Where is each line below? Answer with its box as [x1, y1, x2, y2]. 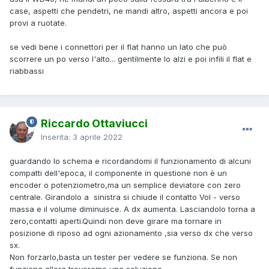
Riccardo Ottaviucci [41, 116, 148, 130]
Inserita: [41, 131, 73, 142]
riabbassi [10, 65, 44, 76]
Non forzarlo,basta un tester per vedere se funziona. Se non [10, 252, 237, 262]
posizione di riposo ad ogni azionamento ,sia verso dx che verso [10, 228, 253, 238]
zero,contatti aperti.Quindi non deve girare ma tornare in [10, 216, 222, 226]
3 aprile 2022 [73, 131, 122, 142]
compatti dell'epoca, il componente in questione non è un [10, 168, 227, 178]
